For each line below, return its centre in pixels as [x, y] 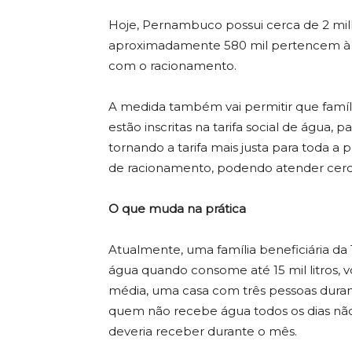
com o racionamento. [172, 66]
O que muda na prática [177, 209]
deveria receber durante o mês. [203, 331]
